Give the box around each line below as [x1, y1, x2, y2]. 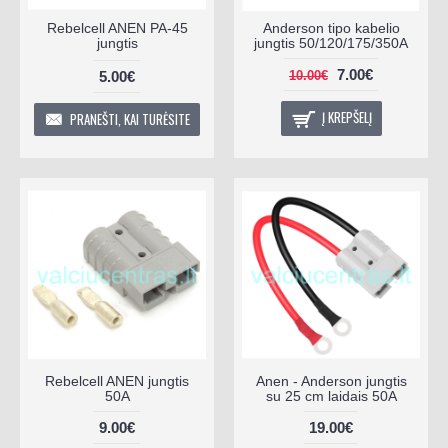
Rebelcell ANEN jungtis [45, 373, 189, 389]
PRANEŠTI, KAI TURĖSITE [70, 109, 190, 129]
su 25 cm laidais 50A [265, 388, 397, 404]
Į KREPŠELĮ [321, 107, 372, 128]
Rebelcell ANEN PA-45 [46, 20, 188, 37]
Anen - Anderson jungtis [255, 373, 407, 389]
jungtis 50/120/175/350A [254, 35, 408, 52]
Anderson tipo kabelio [262, 20, 400, 37]
